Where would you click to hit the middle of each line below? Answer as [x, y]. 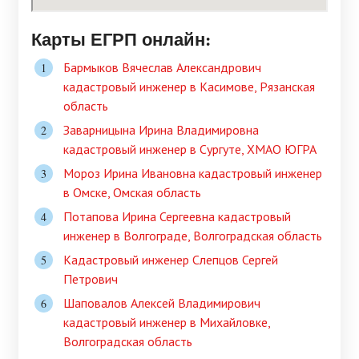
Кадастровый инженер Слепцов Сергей [171, 260]
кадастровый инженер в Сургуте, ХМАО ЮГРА [190, 149]
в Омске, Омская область [132, 193]
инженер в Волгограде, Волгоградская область [193, 236]
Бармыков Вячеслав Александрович [162, 68]
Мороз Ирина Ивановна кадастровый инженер [193, 173]
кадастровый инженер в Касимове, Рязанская [189, 87]
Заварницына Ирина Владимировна [161, 130]
